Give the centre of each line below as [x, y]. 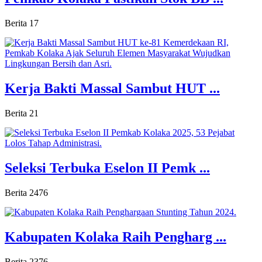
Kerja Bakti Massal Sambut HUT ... [112, 89]
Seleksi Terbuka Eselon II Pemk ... [107, 168]
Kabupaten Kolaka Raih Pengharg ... [116, 237]
